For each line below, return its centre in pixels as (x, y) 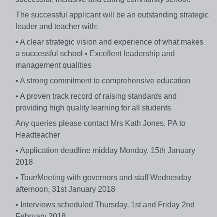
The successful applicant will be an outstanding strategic (112, 15)
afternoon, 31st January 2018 (66, 189)
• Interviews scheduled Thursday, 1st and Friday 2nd (105, 204)
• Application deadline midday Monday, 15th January (105, 150)
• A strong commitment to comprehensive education (104, 80)
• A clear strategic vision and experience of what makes (109, 42)
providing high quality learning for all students (95, 108)
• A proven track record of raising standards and (96, 96)
